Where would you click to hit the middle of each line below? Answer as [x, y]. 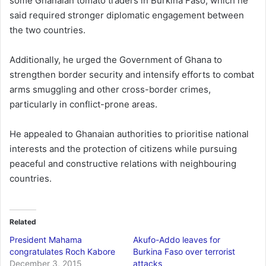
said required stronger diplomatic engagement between [127, 15]
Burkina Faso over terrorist [184, 252]
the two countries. [47, 30]
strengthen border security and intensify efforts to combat [132, 75]
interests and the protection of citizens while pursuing [123, 149]
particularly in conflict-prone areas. [83, 104]
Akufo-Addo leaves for [177, 240]
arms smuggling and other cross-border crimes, [110, 90]
